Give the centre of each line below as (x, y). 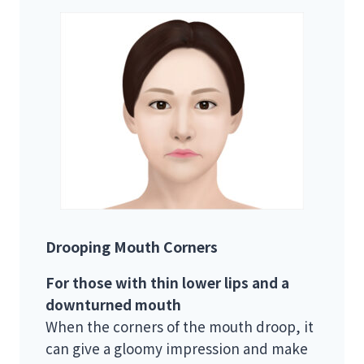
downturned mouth (113, 305)
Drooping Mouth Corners (132, 247)
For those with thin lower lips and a (167, 283)
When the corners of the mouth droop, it (180, 327)
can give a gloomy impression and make (177, 349)
